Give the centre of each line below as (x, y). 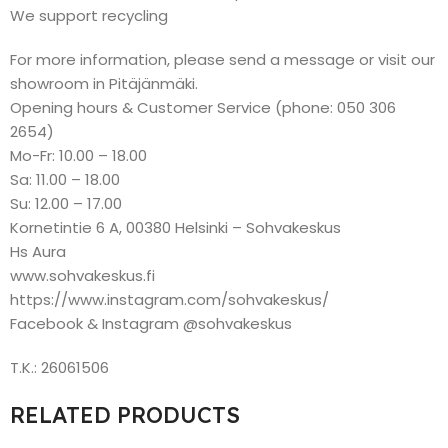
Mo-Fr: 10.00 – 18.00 (78, 155)
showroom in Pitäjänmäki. (104, 83)
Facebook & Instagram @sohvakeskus (151, 323)
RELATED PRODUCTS (125, 415)
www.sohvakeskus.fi (82, 275)
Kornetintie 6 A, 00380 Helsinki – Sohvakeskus (175, 227)
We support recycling (89, 15)
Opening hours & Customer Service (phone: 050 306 (203, 107)
